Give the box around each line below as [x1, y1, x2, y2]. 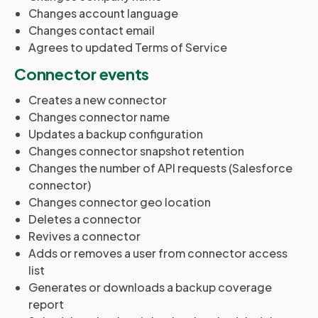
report [28, 297, 64, 312]
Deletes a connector [28, 212, 141, 226]
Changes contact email [28, 23, 155, 38]
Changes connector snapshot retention [28, 143, 244, 158]
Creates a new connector [28, 92, 167, 107]
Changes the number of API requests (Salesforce [28, 160, 292, 175]
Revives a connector [28, 229, 141, 243]
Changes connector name [28, 109, 170, 124]
